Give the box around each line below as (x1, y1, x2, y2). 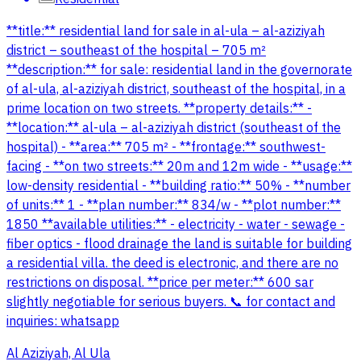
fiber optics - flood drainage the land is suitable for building (6, 234, 352, 255)
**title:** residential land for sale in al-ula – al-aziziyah (6, 22, 325, 42)
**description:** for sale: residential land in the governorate (6, 60, 352, 81)
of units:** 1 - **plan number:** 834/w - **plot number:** (6, 196, 341, 216)
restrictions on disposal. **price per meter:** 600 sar (6, 273, 313, 293)
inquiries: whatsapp (6, 312, 119, 332)
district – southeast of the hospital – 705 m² (6, 41, 266, 61)
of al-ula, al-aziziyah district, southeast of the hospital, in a (6, 80, 346, 100)
